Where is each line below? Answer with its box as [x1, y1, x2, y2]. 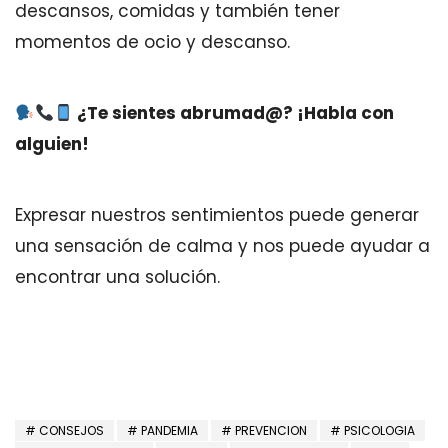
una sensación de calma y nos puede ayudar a [15, 234, 430, 258]
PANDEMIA [141, 422, 198, 439]
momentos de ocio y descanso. [15, 30, 290, 54]
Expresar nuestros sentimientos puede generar [15, 203, 419, 227]
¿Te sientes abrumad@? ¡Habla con [73, 101, 395, 125]
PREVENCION [235, 422, 307, 439]
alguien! [15, 132, 89, 156]
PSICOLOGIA [344, 422, 415, 439]
